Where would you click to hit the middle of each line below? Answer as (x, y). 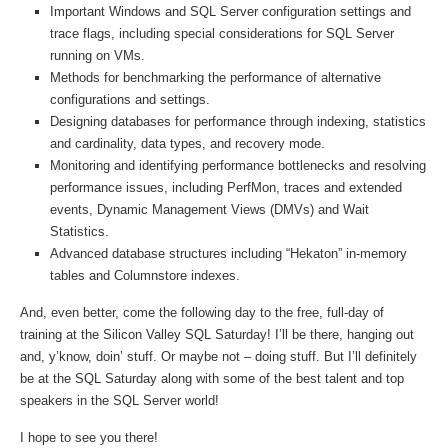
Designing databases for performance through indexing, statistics (238, 121)
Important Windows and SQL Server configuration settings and (230, 11)
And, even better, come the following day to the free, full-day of (202, 312)
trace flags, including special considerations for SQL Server (222, 33)
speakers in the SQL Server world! (119, 400)
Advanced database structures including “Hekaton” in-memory (228, 253)
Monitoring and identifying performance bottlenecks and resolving (238, 165)
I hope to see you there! (89, 437)
